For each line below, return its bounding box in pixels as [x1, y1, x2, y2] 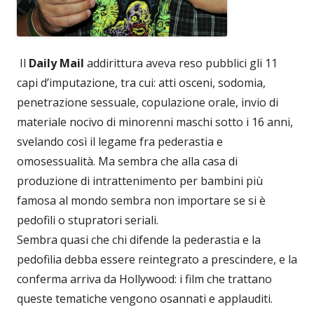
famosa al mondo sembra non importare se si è [17, 193, 266, 209]
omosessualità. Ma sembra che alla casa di [17, 153, 238, 170]
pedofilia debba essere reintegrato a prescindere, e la [17, 252, 297, 268]
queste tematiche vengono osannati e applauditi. [17, 291, 273, 307]
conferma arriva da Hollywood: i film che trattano [17, 271, 272, 287]
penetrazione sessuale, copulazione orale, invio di [17, 95, 278, 111]
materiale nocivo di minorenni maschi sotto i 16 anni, [17, 114, 293, 130]
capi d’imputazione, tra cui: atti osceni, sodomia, [17, 75, 266, 91]
